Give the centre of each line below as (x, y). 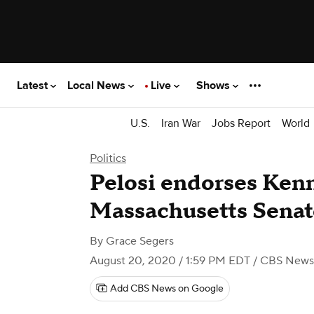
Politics (108, 158)
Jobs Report (241, 123)
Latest (34, 85)
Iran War (181, 123)
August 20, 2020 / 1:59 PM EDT (170, 261)
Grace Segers (140, 241)
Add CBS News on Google (167, 289)
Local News (98, 85)
